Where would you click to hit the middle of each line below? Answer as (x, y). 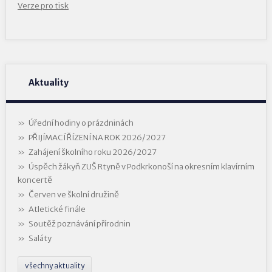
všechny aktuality (54, 265)
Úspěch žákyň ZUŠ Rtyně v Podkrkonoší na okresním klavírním (141, 166)
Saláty (40, 238)
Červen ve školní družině (73, 194)
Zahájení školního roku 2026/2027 (92, 152)
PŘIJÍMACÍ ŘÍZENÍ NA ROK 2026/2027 (97, 137)
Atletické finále (57, 209)
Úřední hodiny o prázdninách (81, 123)
